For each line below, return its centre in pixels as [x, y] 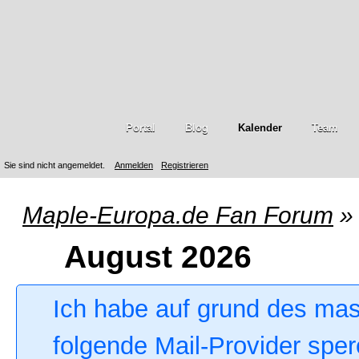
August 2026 [158, 256]
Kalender [260, 128]
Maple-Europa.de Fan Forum [178, 215]
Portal [140, 128]
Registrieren [185, 165]
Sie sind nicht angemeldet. [54, 165]
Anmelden [134, 165]
